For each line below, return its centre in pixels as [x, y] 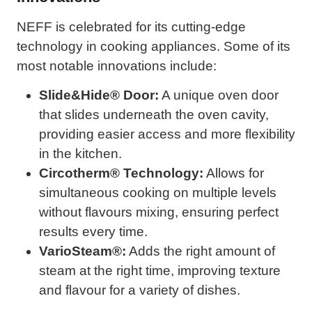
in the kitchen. [80, 154]
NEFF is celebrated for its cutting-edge [131, 26]
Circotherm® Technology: [121, 173]
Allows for [234, 173]
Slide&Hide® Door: [99, 95]
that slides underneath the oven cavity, [154, 115]
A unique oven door [219, 95]
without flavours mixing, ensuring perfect [159, 212]
